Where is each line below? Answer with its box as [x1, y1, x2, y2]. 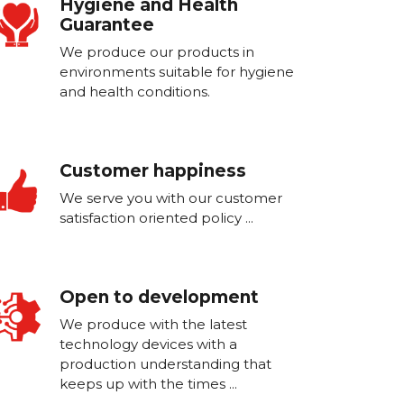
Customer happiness [60, 161, 246, 181]
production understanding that [60, 355, 271, 372]
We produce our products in [60, 43, 254, 60]
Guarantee [60, 14, 154, 35]
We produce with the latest [60, 316, 247, 333]
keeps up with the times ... [60, 375, 237, 392]
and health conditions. [60, 83, 210, 100]
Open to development [60, 287, 259, 308]
